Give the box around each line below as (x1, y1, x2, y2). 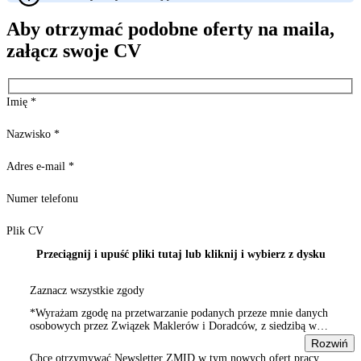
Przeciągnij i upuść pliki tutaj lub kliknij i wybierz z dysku (35, 247, 326, 260)
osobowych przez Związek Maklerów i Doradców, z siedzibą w (30, 319, 317, 332)
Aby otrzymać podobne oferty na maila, (6, 19, 334, 40)
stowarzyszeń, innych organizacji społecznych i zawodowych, (30, 345, 309, 358)
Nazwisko (6, 127, 54, 140)
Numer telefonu (6, 192, 78, 205)
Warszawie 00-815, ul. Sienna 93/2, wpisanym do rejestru (30, 332, 293, 345)
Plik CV (6, 224, 44, 237)
